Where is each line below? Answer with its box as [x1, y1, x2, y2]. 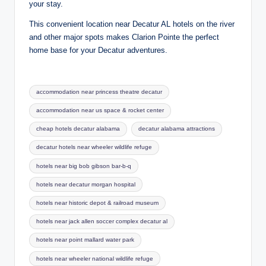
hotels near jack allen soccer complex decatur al [36, 218, 168, 225]
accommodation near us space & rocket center [36, 107, 164, 114]
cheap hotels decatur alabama [36, 125, 121, 132]
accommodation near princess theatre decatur [36, 88, 163, 95]
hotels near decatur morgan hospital [36, 180, 136, 188]
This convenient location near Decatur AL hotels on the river [29, 20, 235, 29]
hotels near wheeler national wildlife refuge [36, 255, 154, 262]
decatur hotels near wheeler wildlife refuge [36, 144, 153, 151]
